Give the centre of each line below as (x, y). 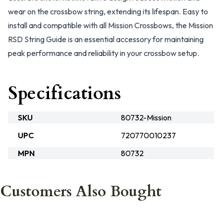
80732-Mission (146, 117)
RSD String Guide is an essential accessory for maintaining (106, 39)
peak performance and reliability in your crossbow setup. (104, 53)
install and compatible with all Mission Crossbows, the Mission (111, 25)
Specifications (64, 93)
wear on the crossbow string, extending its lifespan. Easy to (108, 11)
